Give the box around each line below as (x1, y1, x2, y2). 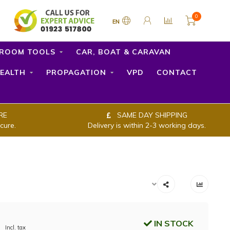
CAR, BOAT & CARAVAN (75, 47, 171, 56)
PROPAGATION (46, 68, 106, 77)
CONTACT (157, 68, 197, 77)
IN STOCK (152, 218, 193, 228)
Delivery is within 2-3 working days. (88, 121, 206, 130)
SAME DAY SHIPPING (114, 110, 187, 120)
